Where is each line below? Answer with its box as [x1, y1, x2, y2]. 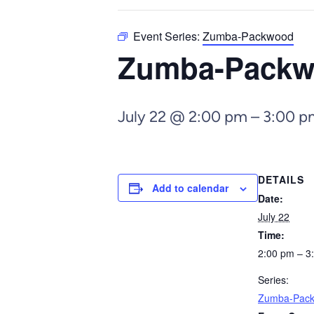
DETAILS [258, 172, 304, 186]
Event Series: [133, 28, 203, 44]
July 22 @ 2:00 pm [118, 107, 247, 126]
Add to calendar [152, 181, 228, 195]
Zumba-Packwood [203, 28, 294, 44]
